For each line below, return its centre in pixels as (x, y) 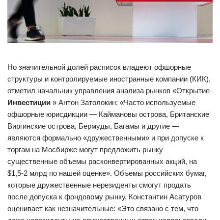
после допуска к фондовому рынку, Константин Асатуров (104, 196)
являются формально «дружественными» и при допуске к (106, 137)
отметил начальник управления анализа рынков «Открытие (109, 90)
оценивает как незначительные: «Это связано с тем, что (103, 208)
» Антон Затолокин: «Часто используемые (123, 102)
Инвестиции (29, 102)
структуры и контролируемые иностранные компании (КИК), (109, 79)
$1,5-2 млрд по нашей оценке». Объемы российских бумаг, (107, 173)
